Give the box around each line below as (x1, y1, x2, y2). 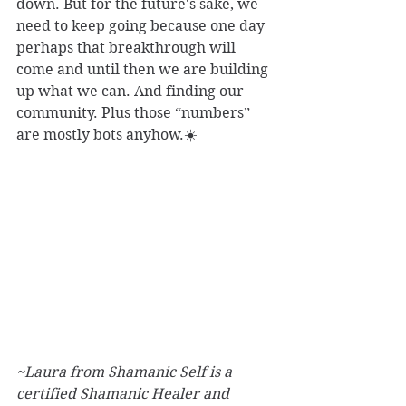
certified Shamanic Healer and (16, 384, 233, 402)
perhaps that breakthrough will (16, 39, 239, 57)
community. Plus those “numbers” (16, 104, 254, 122)
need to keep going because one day (16, 17, 268, 35)
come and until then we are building (16, 61, 272, 79)
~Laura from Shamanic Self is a (16, 362, 236, 381)
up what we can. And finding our (16, 82, 247, 101)
